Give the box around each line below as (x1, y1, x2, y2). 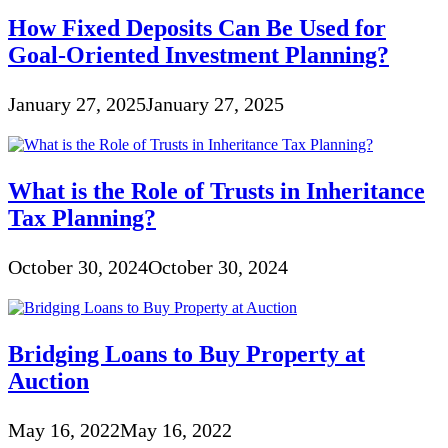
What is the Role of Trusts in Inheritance (8, 177, 425, 204)
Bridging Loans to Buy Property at (8, 340, 365, 367)
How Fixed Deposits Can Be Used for (8, 14, 386, 41)
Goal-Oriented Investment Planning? (8, 41, 389, 68)
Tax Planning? (8, 204, 156, 231)
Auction (8, 367, 89, 394)
